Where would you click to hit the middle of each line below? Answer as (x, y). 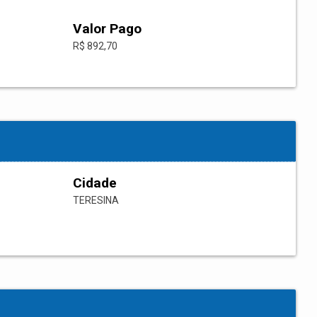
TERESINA (96, 201)
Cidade (95, 183)
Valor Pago (107, 29)
